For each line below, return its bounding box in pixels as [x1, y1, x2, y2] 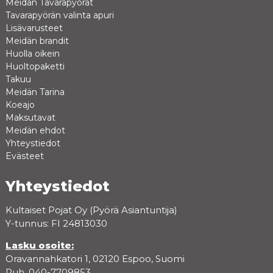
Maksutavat [5, 112, 55, 123]
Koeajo [5, 99, 35, 110]
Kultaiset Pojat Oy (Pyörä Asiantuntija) [5, 204, 177, 216]
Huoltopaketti [5, 60, 65, 72]
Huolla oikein [5, 48, 60, 59]
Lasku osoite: [5, 239, 74, 251]
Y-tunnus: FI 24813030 [5, 217, 107, 229]
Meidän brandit [5, 35, 69, 46]
